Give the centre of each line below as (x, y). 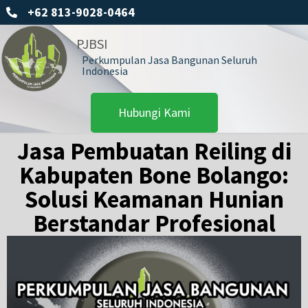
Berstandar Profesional (154, 223)
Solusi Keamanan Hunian (154, 199)
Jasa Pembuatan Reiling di (154, 151)
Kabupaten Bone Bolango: (154, 175)
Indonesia (104, 71)
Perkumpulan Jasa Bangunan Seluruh (169, 60)
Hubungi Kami (154, 112)
